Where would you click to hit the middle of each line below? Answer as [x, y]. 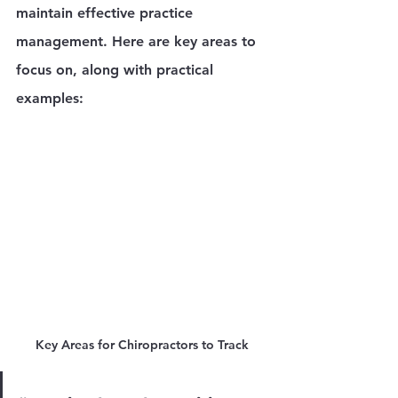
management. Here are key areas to [138, 42]
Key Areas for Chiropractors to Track [142, 345]
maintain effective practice [107, 13]
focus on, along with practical [117, 70]
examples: [50, 99]
